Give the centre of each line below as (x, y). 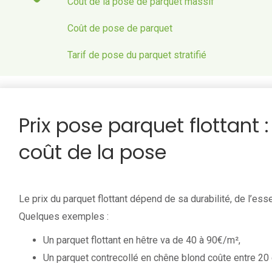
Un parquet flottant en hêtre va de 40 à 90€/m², (141, 240)
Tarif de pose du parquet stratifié (137, 55)
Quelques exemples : (63, 216)
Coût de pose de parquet (120, 28)
